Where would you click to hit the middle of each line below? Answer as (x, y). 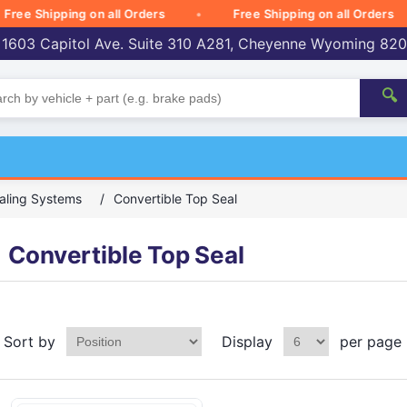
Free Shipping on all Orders (285, 14)
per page (370, 341)
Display (247, 341)
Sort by (29, 341)
